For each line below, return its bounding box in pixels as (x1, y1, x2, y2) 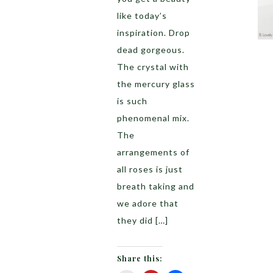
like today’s (117, 10, 167, 21)
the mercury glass (117, 79, 195, 89)
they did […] (117, 215, 168, 225)
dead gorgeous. (117, 44, 185, 55)
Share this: (117, 253, 163, 263)
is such (117, 96, 147, 106)
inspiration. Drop (117, 27, 190, 38)
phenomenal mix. (117, 113, 190, 123)
